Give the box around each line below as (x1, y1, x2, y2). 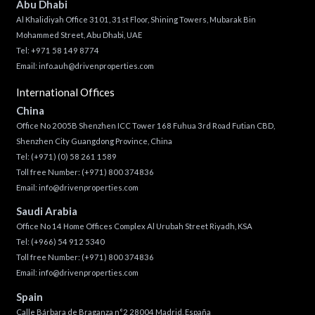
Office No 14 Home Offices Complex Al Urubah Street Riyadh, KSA (15, 221, 252, 231)
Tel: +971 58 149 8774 (15, 46, 99, 56)
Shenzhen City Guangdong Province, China (15, 136, 172, 146)
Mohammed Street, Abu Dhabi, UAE (15, 30, 142, 40)
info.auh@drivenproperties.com (38, 61, 154, 71)
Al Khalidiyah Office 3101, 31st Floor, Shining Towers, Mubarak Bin (15, 15, 256, 25)
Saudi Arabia (15, 205, 77, 218)
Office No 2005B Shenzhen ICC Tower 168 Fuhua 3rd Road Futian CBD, (15, 121, 275, 130)
